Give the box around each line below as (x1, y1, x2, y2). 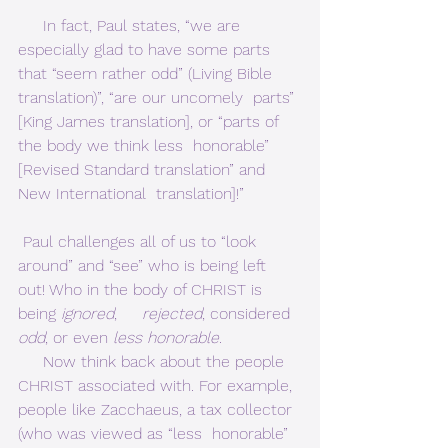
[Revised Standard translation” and (18, 160, 270, 180)
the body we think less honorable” (18, 136, 274, 156)
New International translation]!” (18, 184, 269, 204)
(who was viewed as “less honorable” (18, 424, 293, 444)
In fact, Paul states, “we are (18, 16, 43, 36)
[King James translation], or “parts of (18, 112, 283, 132)
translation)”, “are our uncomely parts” (18, 88, 299, 108)
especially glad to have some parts (18, 40, 280, 60)
